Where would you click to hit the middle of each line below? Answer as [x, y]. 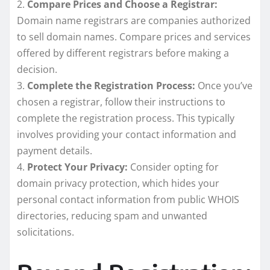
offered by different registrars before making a [123, 53]
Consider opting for [173, 167]
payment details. [55, 150]
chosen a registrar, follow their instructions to [121, 102]
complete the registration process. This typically [126, 118]
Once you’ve [224, 85]
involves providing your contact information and [127, 134]
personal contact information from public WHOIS [128, 199]
